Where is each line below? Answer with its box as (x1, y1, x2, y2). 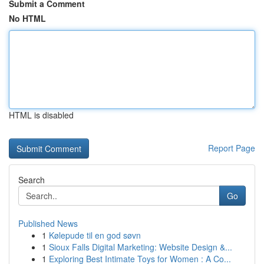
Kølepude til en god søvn (49, 229, 141, 241)
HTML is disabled (9, 109, 74, 121)
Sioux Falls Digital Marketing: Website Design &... (49, 241, 232, 253)
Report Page (208, 142, 255, 154)
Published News (18, 217, 78, 229)
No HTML (9, 12, 46, 24)
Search (18, 174, 45, 186)
